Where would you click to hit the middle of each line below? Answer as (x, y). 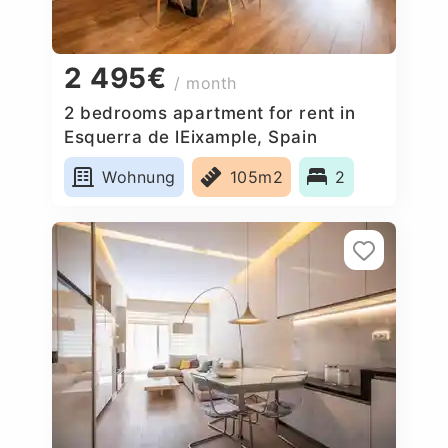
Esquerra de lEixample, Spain (191, 136)
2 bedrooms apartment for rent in (210, 112)
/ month (206, 83)
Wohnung (139, 176)
